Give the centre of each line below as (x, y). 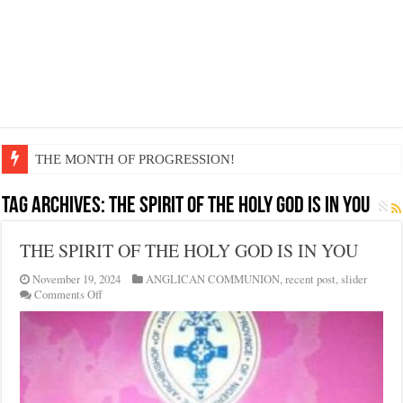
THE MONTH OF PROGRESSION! (135, 159)
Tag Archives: (56, 206)
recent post (311, 279)
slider (354, 279)
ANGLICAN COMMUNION (213, 279)
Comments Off (69, 295)
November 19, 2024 (77, 279)
